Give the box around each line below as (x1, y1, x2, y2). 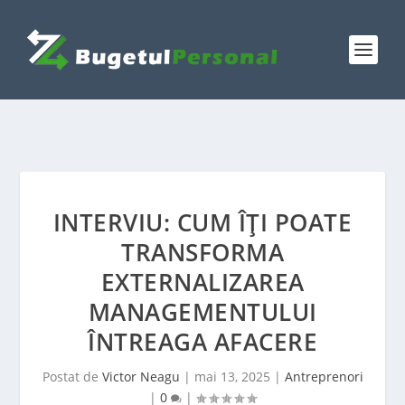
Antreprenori (284, 368, 363, 385)
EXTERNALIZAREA (100, 266, 305, 298)
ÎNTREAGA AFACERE (88, 325, 317, 358)
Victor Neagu (101, 368, 180, 385)
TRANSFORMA (121, 236, 284, 268)
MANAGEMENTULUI (88, 296, 317, 328)
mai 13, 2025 (193, 368, 270, 385)
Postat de (42, 368, 102, 385)
